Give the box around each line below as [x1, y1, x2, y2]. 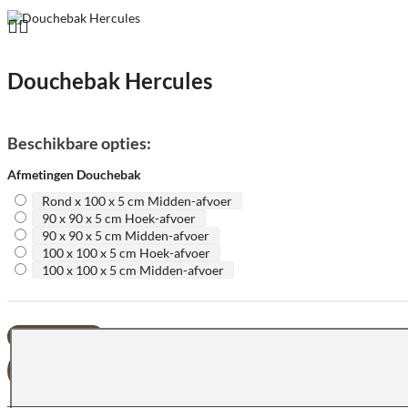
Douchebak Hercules [7, 67, 212, 94]
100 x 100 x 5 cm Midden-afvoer [41, 262, 224, 278]
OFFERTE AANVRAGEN [30, 348, 186, 365]
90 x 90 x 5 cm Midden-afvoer [41, 228, 209, 243]
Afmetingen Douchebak [7, 167, 141, 182]
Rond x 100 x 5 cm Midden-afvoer [41, 193, 232, 209]
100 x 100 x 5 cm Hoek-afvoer [41, 245, 210, 260]
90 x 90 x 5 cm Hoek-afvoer [41, 210, 196, 226]
